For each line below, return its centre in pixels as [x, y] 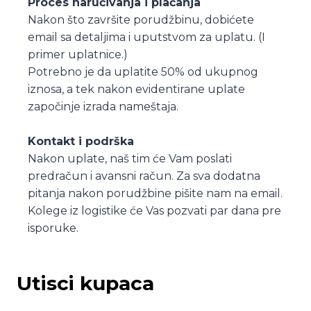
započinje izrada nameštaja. [103, 106]
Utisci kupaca [85, 284]
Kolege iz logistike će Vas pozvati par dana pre [154, 210]
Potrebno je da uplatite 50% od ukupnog [143, 72]
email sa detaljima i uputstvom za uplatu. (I [146, 37]
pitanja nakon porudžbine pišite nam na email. [155, 193]
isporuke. [53, 228]
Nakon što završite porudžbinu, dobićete [141, 19]
